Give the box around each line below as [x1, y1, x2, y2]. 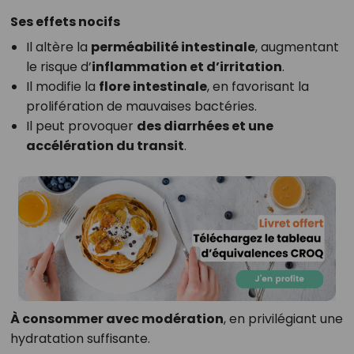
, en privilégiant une [223, 309, 343, 328]
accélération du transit [25, 137, 184, 156]
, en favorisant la [206, 77, 309, 96]
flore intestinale [98, 77, 207, 96]
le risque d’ [25, 58, 92, 77]
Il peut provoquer [25, 117, 137, 136]
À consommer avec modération [9, 309, 224, 328]
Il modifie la [25, 77, 99, 96]
